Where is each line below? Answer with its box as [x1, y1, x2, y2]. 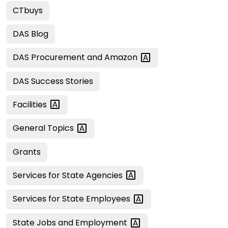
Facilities [13, 98, 49, 110]
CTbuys [13, 4, 43, 16]
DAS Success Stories [13, 75, 93, 87]
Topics [47, 122, 76, 134]
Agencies [86, 169, 125, 181]
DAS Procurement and [13, 51, 104, 63]
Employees [86, 193, 132, 205]
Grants [13, 146, 41, 158]
